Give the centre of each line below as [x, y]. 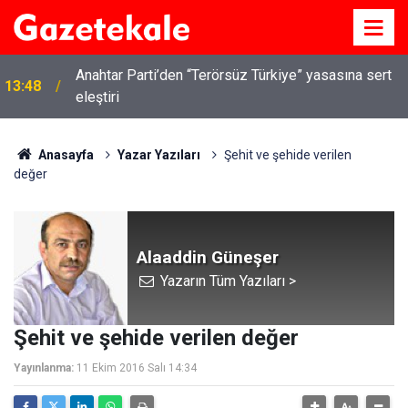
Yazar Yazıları [158, 155]
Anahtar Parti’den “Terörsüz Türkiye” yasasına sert [234, 75]
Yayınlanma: [44, 368]
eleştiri [97, 97]
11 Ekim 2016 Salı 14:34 [137, 368]
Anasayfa [64, 155]
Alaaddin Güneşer [208, 257]
